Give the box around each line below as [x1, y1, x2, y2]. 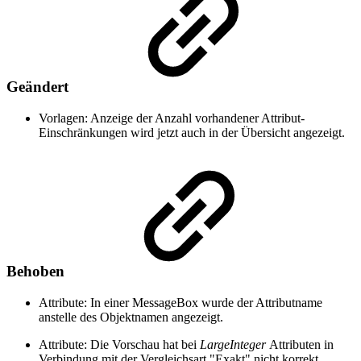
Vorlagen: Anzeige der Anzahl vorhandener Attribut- [39, 111, 305, 126]
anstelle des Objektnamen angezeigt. [39, 309, 223, 324]
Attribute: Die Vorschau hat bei [39, 337, 200, 351]
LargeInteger [200, 337, 269, 351]
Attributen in [269, 337, 334, 351]
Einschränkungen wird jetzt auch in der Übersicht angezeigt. [39, 126, 345, 140]
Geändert [6, 78, 73, 96]
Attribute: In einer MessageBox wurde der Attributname [39, 295, 322, 309]
